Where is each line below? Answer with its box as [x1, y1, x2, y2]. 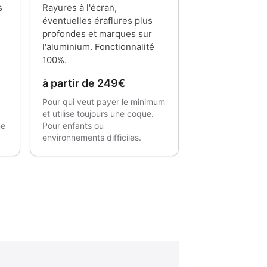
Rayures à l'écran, [42, 2, 117, 13]
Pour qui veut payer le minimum [42, 97, 165, 107]
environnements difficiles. [42, 132, 141, 142]
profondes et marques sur [42, 28, 152, 39]
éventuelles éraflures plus [42, 15, 153, 26]
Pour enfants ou [42, 120, 104, 131]
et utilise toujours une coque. [42, 108, 154, 119]
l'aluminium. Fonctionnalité [42, 41, 154, 52]
